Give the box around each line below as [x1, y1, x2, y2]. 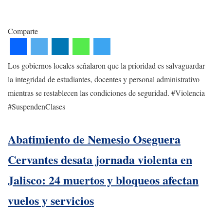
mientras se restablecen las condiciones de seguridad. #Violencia [8, 88, 205, 98]
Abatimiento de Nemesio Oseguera [8, 130, 181, 148]
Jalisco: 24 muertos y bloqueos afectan [8, 171, 199, 189]
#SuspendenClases [8, 101, 65, 112]
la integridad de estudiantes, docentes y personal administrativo [8, 74, 200, 85]
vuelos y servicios [8, 192, 94, 209]
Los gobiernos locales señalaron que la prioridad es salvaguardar [8, 60, 205, 71]
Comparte [8, 26, 38, 36]
